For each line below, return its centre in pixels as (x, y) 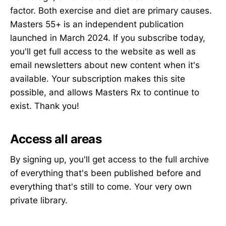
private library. (39, 200)
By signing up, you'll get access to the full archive (109, 159)
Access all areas (56, 139)
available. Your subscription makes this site (98, 79)
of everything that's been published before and (106, 173)
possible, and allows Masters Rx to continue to (105, 93)
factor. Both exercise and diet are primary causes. (111, 11)
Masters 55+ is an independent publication (97, 24)
